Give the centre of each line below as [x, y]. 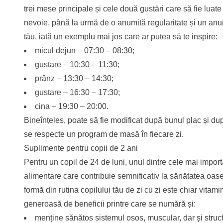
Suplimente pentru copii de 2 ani [81, 148]
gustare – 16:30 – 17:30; [77, 93]
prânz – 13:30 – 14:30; [74, 79]
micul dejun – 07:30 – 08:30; [85, 51]
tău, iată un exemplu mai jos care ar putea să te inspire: [121, 37]
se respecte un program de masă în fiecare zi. [104, 134]
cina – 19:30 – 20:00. [72, 107]
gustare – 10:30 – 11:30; [77, 65]
